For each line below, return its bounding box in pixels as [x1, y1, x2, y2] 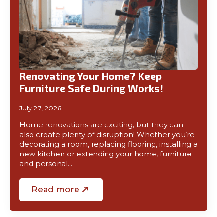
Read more [31, 185, 79, 194]
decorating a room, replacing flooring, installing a [19, 140, 198, 149]
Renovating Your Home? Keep [19, 70, 162, 82]
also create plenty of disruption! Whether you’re [19, 130, 195, 139]
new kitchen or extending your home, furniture [19, 150, 192, 158]
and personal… [19, 159, 72, 168]
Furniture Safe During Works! [19, 82, 163, 94]
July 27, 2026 [19, 104, 62, 112]
